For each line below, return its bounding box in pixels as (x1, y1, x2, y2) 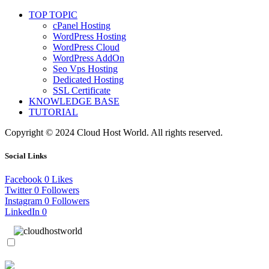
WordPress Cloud (53, 42, 119, 52)
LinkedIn (5, 207, 40, 217)
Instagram (5, 196, 42, 207)
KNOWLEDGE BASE (29, 96, 119, 106)
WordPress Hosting (53, 31, 126, 41)
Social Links (5, 151, 47, 161)
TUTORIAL (29, 107, 78, 117)
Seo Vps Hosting (53, 64, 118, 74)
